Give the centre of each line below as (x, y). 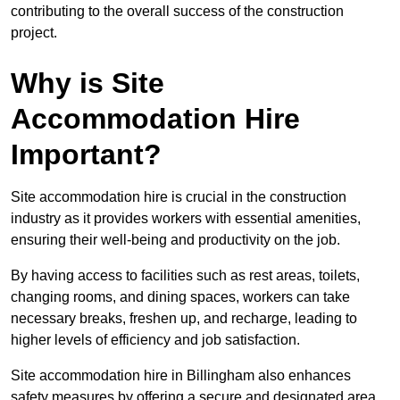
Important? (86, 155)
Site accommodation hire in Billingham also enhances (181, 376)
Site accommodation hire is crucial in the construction (179, 197)
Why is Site (87, 83)
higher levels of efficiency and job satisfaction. (155, 340)
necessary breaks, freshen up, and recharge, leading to (184, 319)
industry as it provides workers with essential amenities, (186, 219)
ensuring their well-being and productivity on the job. (175, 240)
